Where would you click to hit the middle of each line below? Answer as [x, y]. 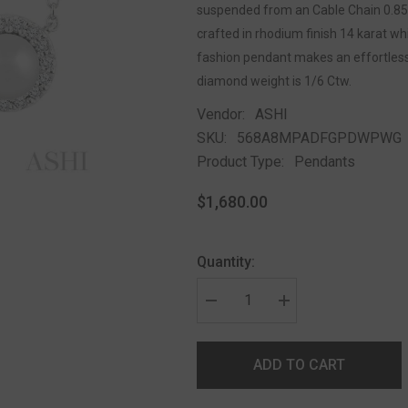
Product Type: [240, 161]
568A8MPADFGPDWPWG [319, 138]
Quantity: [226, 261]
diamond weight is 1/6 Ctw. [274, 81]
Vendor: [221, 114]
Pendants [325, 161]
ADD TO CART [299, 364]
